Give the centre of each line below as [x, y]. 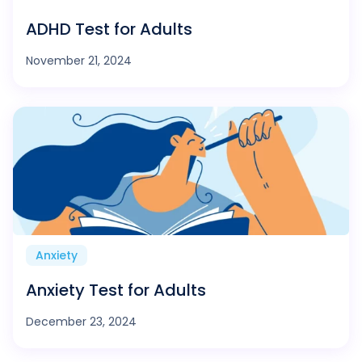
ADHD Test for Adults [109, 29]
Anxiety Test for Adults [116, 290]
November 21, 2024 [79, 60]
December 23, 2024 [81, 321]
